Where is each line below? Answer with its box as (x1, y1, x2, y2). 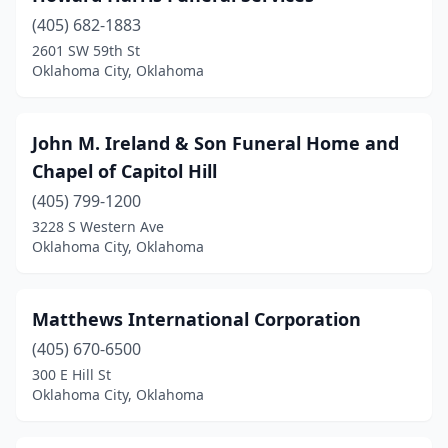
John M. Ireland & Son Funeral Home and (32, 131, 399, 155)
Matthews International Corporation (32, 307, 361, 331)
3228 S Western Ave (32, 217, 164, 236)
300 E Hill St (32, 365, 111, 384)
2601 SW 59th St (32, 41, 140, 60)
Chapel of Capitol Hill (32, 159, 217, 183)
